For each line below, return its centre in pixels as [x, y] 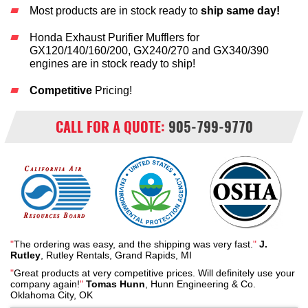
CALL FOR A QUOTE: [110, 127]
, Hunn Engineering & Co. [200, 284]
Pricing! [112, 90]
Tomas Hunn [115, 284]
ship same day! [240, 11]
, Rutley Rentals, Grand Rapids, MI [116, 255]
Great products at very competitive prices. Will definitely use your [154, 273]
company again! [45, 284]
